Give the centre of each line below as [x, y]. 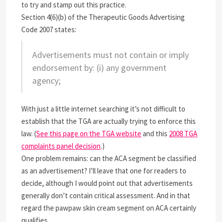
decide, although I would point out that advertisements [107, 183]
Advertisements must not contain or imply [111, 55]
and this [155, 134]
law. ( [29, 134]
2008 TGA [183, 134]
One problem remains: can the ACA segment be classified [109, 158]
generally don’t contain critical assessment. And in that [106, 195]
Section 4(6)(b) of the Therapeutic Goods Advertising [103, 17]
